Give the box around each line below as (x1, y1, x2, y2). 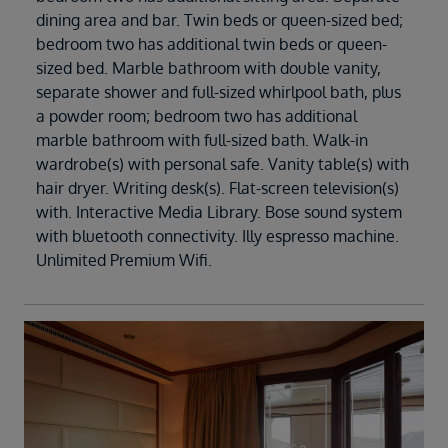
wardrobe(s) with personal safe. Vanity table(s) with (36, 154, 409, 175)
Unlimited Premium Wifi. (36, 250, 212, 271)
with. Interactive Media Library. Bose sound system (36, 202, 402, 223)
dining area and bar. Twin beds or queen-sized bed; (36, 10, 403, 31)
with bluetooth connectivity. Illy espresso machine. (36, 226, 399, 247)
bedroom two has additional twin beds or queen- (36, 34, 387, 55)
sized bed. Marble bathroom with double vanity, (36, 58, 381, 79)
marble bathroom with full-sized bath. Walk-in (36, 130, 368, 151)
